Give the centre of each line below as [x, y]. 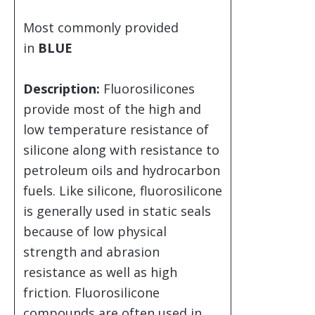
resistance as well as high [100, 272]
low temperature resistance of [116, 129]
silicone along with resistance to [121, 149]
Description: [62, 88]
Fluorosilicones [147, 88]
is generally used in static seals [117, 211]
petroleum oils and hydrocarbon [122, 170]
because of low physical [95, 231]
